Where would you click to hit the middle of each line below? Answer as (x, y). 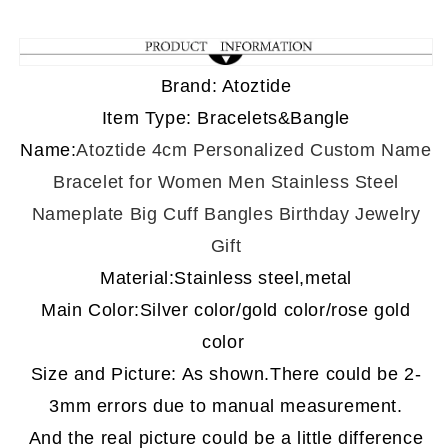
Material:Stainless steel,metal (226, 278)
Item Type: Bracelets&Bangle (226, 118)
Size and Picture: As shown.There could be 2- (226, 374)
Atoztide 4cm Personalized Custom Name (254, 150)
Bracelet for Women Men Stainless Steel (226, 182)
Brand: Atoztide (226, 86)
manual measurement (304, 406)
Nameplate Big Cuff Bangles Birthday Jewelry (226, 214)
